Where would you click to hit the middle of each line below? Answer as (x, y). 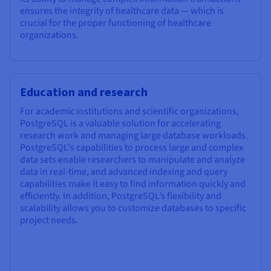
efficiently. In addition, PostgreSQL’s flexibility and (121, 196)
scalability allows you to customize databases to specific (133, 208)
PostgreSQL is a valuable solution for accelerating (120, 123)
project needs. (49, 220)
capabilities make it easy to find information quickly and (133, 184)
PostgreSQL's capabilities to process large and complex (132, 147)
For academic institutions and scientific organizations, (129, 111)
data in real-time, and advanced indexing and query (124, 171)
